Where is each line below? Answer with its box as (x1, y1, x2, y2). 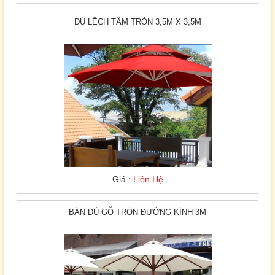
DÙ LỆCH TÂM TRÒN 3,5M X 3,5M (74, 17, 201, 26)
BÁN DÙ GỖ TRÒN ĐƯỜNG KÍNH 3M (69, 207, 206, 217)
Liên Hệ (133, 174, 163, 184)
